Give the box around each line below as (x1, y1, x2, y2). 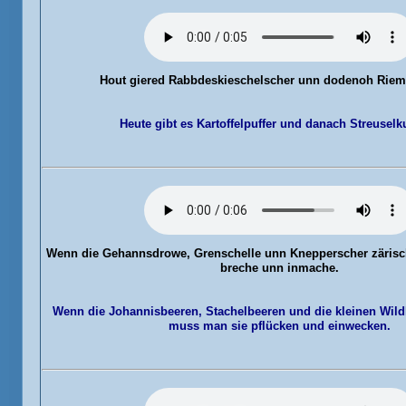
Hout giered (100, 73, 165, 87)
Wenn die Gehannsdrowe (46, 246, 187, 260)
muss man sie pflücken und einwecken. (169, 319, 391, 333)
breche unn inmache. (220, 261, 339, 275)
